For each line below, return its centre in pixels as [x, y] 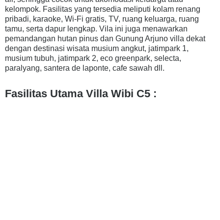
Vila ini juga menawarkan [143, 29]
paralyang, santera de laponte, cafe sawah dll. [85, 68]
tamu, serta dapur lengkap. [52, 29]
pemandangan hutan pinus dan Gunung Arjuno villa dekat [105, 39]
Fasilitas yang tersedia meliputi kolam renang [122, 9]
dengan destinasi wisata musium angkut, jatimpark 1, [97, 48]
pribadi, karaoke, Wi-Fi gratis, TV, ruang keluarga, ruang [102, 19]
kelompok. [24, 9]
